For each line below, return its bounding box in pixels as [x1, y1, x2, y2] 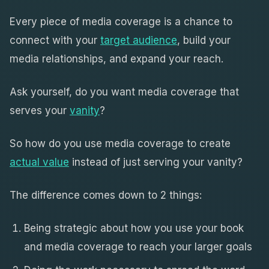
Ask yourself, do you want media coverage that [10, 85, 239, 98]
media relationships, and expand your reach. [10, 52, 223, 65]
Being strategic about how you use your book [24, 222, 244, 234]
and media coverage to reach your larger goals [24, 240, 252, 253]
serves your [10, 104, 70, 116]
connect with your [10, 34, 100, 46]
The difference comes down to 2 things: [10, 189, 202, 201]
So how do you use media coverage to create [10, 137, 231, 150]
